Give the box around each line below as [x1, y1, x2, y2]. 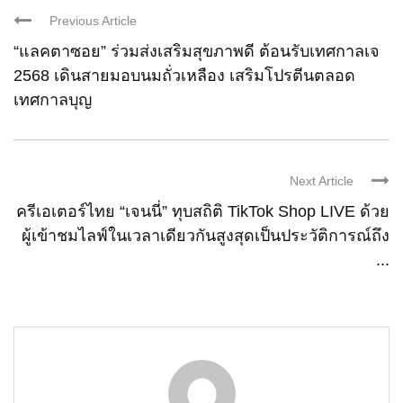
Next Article [290, 173, 354, 188]
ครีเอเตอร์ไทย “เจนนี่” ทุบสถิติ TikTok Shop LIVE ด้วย [16, 201, 390, 220]
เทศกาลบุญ [13, 90, 92, 109]
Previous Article [49, 13, 137, 28]
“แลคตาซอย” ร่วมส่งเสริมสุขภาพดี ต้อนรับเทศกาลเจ [13, 41, 380, 60]
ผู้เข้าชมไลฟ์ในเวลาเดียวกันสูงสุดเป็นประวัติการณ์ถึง [22, 226, 390, 245]
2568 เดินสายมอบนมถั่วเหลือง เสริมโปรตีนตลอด [13, 66, 355, 85]
